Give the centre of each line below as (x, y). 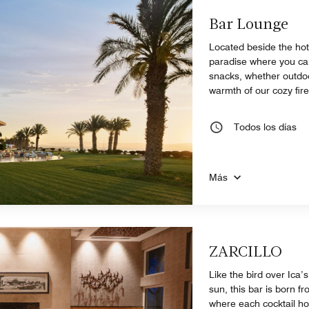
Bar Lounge (249, 25)
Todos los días (266, 127)
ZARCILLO (246, 252)
